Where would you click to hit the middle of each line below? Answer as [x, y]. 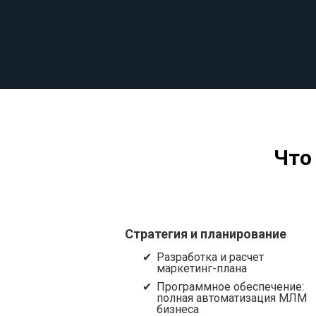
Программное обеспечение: [230, 287]
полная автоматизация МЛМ [232, 298]
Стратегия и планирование [206, 234]
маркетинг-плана [202, 268]
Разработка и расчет [210, 257]
